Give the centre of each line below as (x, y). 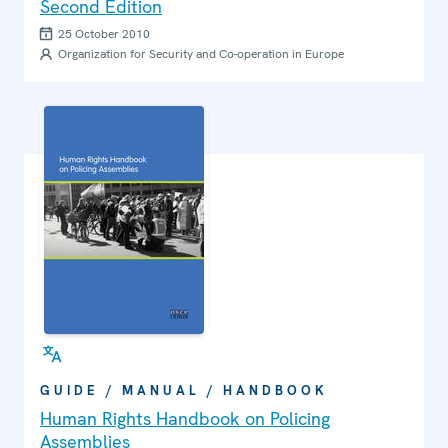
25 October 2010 (104, 33)
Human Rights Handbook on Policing (185, 418)
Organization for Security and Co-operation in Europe (201, 53)
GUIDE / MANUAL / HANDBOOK (184, 390)
